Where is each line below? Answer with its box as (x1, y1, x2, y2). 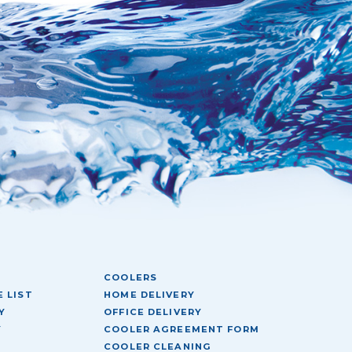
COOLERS (104, 271, 158, 283)
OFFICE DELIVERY (104, 306, 203, 317)
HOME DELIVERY (104, 288, 195, 300)
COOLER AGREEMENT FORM (104, 323, 259, 335)
